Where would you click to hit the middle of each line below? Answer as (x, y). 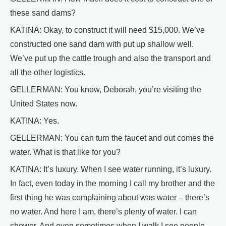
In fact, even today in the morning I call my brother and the (112, 183)
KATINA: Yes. (35, 121)
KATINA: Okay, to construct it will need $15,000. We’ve (107, 30)
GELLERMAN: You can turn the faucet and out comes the (112, 138)
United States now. (44, 103)
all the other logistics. (48, 72)
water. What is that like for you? (65, 152)
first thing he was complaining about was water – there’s (110, 197)
